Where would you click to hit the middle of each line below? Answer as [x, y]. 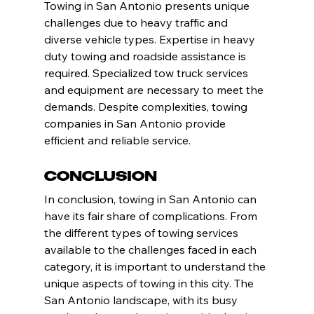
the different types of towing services [142, 233]
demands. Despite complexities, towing [147, 107]
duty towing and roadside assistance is [146, 56]
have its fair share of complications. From [152, 216]
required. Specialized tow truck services [147, 73]
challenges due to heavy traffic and [137, 23]
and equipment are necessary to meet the [155, 90]
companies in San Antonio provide [136, 124]
